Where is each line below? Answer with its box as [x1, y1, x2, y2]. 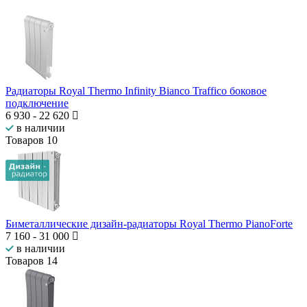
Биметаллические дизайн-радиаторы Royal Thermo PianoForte [5, 218, 293, 230]
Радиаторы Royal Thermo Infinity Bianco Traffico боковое [5, 85, 267, 97]
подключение [5, 97, 69, 110]
